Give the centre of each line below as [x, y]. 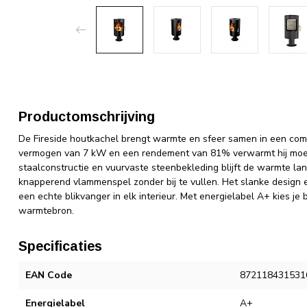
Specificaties [60, 246]
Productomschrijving [87, 116]
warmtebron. [46, 211]
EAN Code [49, 275]
